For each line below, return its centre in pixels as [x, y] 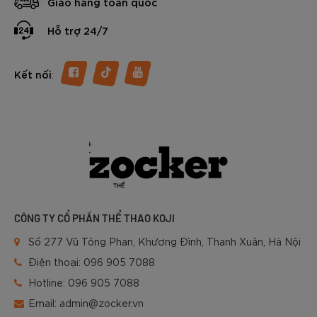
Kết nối [33, 74]
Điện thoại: [56, 261]
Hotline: [48, 282]
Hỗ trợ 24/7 [78, 30]
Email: [44, 302]
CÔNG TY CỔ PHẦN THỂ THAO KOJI [94, 218]
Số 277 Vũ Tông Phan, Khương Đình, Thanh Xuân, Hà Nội [165, 241]
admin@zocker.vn [102, 302]
